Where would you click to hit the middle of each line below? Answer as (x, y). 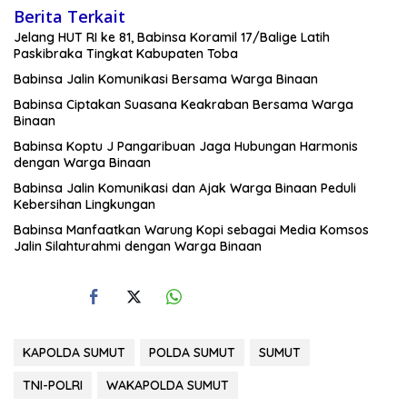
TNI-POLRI (53, 386)
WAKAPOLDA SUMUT (168, 386)
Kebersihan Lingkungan (86, 205)
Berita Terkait (69, 17)
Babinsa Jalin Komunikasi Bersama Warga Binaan (166, 79)
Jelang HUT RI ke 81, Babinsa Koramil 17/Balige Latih (172, 38)
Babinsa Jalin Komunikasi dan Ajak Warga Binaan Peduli (185, 189)
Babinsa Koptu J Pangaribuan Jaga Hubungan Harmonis (186, 147)
